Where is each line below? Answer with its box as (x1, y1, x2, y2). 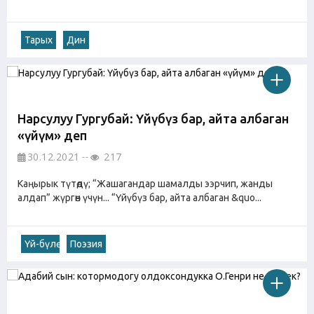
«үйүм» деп (18, 128, 87, 142)
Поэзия (70, 238, 102, 250)
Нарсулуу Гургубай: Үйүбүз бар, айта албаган (18, 111, 289, 125)
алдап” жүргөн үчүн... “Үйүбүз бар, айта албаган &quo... (18, 191, 261, 203)
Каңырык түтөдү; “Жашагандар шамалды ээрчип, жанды (18, 177, 273, 189)
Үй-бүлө (25, 238, 56, 250)
